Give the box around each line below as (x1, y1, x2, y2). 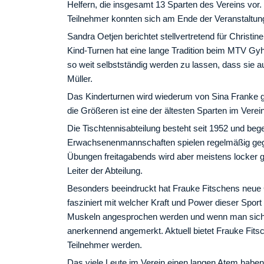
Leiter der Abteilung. (67, 166, 143, 176)
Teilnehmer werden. (67, 240, 142, 250)
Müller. (67, 74, 93, 84)
